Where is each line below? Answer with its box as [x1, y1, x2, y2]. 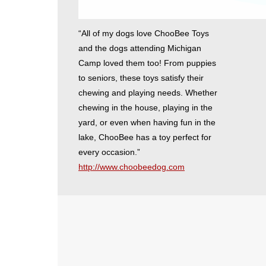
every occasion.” [78, 147, 140, 157]
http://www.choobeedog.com [78, 161, 185, 172]
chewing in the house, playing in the [78, 102, 213, 112]
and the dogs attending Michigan [78, 43, 201, 53]
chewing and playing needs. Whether [78, 87, 217, 97]
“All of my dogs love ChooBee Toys [78, 28, 209, 38]
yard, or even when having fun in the [78, 117, 216, 127]
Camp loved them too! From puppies [78, 58, 216, 68]
